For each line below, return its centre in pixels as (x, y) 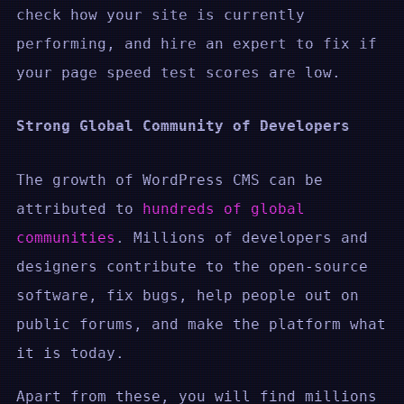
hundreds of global (224, 208)
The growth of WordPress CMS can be (170, 179)
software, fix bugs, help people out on (188, 295)
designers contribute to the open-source (192, 266)
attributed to (79, 208)
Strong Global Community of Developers (183, 126)
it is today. (70, 353)
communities (66, 237)
